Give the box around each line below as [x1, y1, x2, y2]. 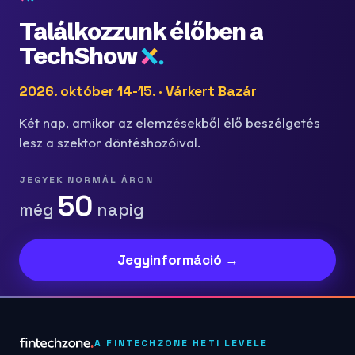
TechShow [19, 41, 137, 71]
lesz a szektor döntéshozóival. [19, 134, 201, 151]
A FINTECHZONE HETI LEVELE [94, 336, 269, 349]
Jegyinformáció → [116, 251, 239, 269]
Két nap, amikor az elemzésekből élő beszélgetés [19, 114, 320, 132]
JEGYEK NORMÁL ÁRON [19, 174, 154, 187]
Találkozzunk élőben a [19, 17, 263, 47]
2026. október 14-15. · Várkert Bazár [19, 82, 257, 101]
